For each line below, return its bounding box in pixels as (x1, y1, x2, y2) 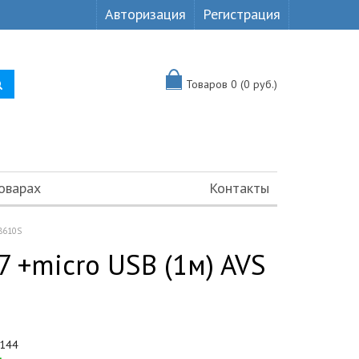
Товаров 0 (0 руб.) (186, 77, 277, 91)
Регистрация (203, 5, 280, 23)
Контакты (209, 179, 269, 197)
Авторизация (105, 5, 186, 23)
